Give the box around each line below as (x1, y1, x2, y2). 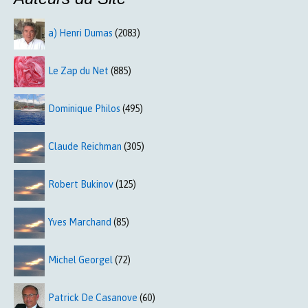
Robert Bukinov (48, 179, 113, 190)
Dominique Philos (48, 103, 120, 115)
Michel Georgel (48, 254, 113, 266)
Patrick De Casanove (48, 292, 137, 304)
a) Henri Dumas (48, 27, 113, 39)
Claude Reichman (48, 141, 122, 153)
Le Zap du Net (48, 65, 109, 77)
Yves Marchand (48, 217, 111, 228)
